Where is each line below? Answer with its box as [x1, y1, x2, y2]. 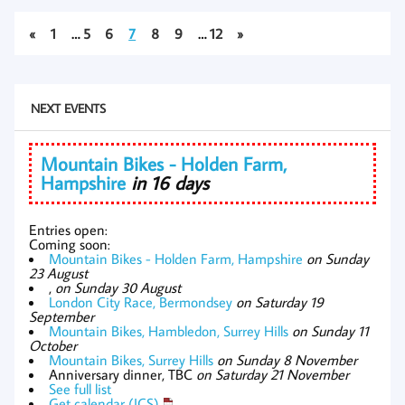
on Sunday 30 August [55, 278, 181, 297]
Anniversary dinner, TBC [49, 364, 196, 383]
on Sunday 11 [292, 321, 369, 340]
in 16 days [131, 169, 209, 195]
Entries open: [29, 220, 108, 239]
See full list [49, 379, 111, 398]
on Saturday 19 [236, 292, 324, 311]
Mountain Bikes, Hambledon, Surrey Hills [49, 321, 288, 340]
